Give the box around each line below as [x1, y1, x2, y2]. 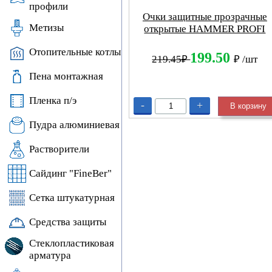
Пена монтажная [29, 70, 103, 82]
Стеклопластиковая [29, 237, 114, 249]
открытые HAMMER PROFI [144, 23, 266, 35]
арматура [29, 250, 71, 261]
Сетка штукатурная [29, 192, 115, 203]
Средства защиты [29, 216, 106, 228]
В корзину [230, 101, 267, 111]
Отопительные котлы [29, 46, 121, 58]
